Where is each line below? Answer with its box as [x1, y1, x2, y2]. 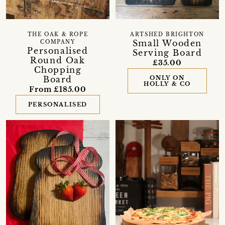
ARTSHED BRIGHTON [130, 32, 204, 38]
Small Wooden [132, 38, 202, 49]
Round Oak [30, 55, 85, 65]
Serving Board [132, 48, 202, 58]
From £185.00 [29, 84, 86, 94]
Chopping [34, 64, 82, 75]
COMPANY [40, 39, 75, 45]
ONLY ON [150, 74, 185, 82]
